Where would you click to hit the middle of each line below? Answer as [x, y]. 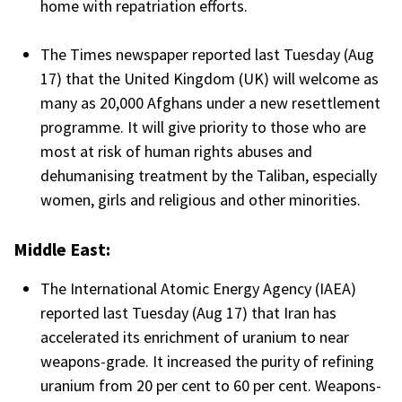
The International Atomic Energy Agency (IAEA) [198, 288]
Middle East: [64, 249]
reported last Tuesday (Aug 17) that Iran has [188, 312]
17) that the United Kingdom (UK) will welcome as [210, 78]
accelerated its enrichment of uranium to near [195, 336]
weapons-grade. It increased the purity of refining [207, 361]
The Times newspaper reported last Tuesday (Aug [207, 54]
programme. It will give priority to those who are [203, 127]
